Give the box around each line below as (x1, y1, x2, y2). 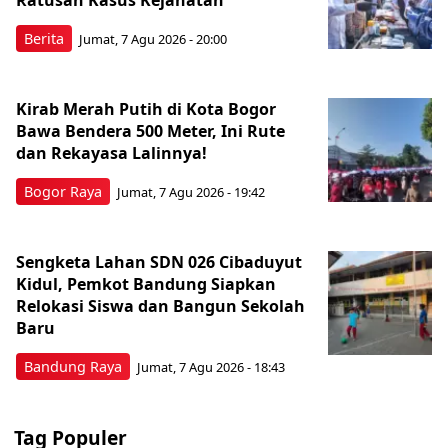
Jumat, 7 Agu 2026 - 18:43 (137, 358, 285, 377)
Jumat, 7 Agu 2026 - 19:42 (117, 183, 265, 202)
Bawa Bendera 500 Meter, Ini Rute (16, 119, 285, 142)
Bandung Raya (24, 356, 122, 376)
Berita (24, 28, 64, 48)
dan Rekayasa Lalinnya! (16, 141, 211, 164)
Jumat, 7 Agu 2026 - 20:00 (79, 30, 227, 49)
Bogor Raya (24, 181, 102, 201)
